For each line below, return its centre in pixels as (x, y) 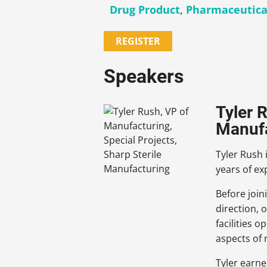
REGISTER (138, 41)
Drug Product (145, 10)
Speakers (144, 77)
